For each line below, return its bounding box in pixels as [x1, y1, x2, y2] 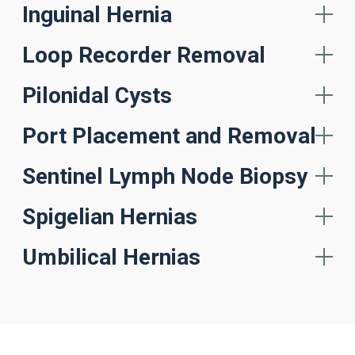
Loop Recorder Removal [22, 42, 265, 68]
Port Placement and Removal [22, 123, 316, 149]
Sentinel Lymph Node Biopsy [22, 163, 307, 189]
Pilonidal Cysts [22, 82, 172, 109]
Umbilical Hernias [22, 244, 200, 270]
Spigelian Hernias [22, 204, 197, 230]
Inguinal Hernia [22, 2, 172, 28]
